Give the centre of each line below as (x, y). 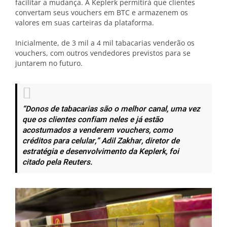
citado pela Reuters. (57, 162)
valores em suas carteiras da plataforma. (85, 23)
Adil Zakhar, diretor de (139, 141)
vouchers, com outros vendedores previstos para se (103, 53)
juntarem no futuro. (49, 63)
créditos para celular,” (61, 141)
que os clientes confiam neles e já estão (93, 120)
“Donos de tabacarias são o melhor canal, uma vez (111, 109)
